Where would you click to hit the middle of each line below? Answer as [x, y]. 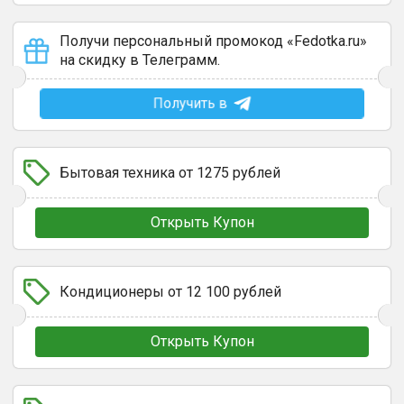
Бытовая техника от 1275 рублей [170, 173]
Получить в [190, 103]
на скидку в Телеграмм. [140, 60]
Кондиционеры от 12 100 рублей [170, 292]
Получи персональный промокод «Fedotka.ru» [213, 41]
